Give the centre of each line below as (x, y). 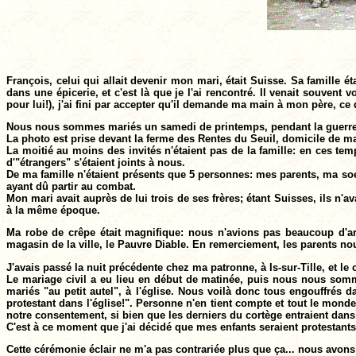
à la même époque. (53, 211)
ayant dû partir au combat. (71, 187)
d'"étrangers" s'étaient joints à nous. (96, 163)
